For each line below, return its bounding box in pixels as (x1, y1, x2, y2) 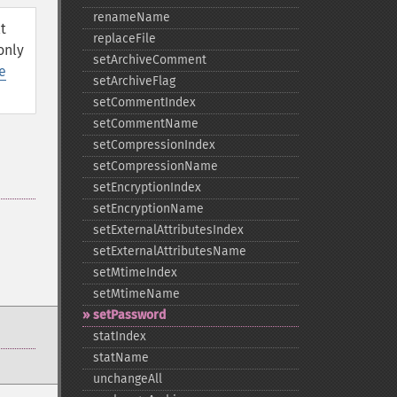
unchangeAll (92, 371, 162, 386)
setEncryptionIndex (92, 180, 201, 195)
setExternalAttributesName (92, 244, 246, 259)
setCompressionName (92, 159, 218, 174)
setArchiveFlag (92, 74, 175, 89)
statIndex (92, 329, 146, 344)
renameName (92, 10, 170, 25)
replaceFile (92, 31, 156, 46)
